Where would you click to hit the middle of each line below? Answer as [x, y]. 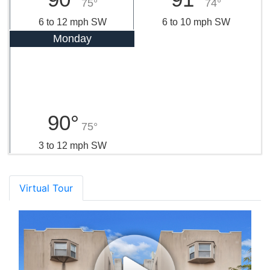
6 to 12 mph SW [72, 22]
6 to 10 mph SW [196, 22]
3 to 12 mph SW [72, 145]
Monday [72, 38]
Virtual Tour [46, 188]
